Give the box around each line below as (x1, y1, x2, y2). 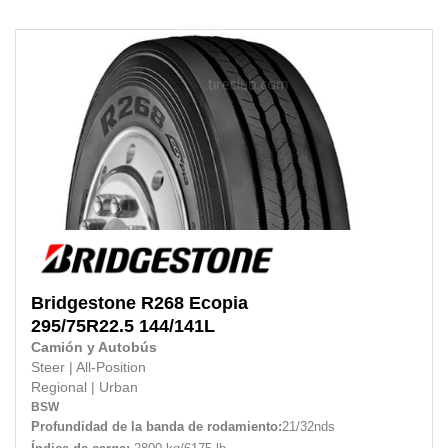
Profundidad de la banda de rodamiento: (31, 418, 282, 434)
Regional (31, 379, 91, 395)
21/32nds (282, 418, 335, 434)
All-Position (76, 359, 146, 375)
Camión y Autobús (31, 339, 157, 355)
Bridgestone (31, 292, 136, 313)
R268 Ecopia (141, 292, 248, 313)
